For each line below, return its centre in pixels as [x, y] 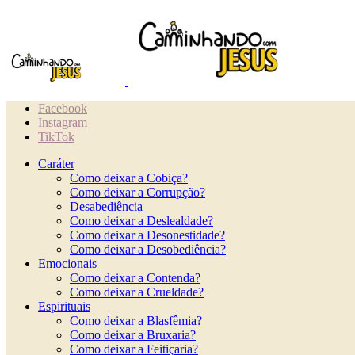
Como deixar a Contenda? [135, 278]
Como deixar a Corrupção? [137, 192]
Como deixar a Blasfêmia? [136, 321]
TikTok [56, 137]
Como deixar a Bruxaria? [133, 335]
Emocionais [67, 263]
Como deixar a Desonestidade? [147, 235]
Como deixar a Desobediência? [148, 249]
